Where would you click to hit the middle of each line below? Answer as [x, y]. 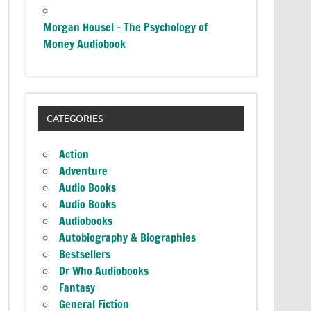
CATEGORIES [74, 118]
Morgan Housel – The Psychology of [126, 27]
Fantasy [77, 288]
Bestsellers [85, 254]
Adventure [84, 171]
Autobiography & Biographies [128, 238]
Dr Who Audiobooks [104, 271]
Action [74, 154]
